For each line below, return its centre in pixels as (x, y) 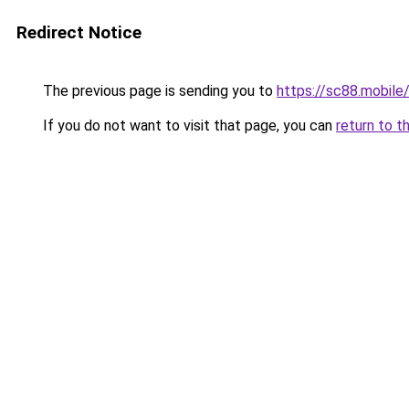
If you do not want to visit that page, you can (188, 126)
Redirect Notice (79, 32)
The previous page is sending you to (158, 91)
